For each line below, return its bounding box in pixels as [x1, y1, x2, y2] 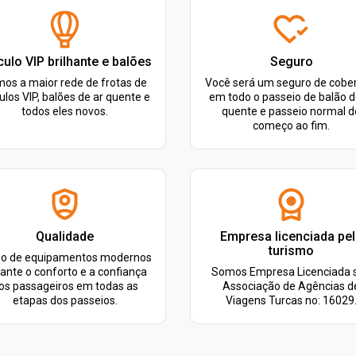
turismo [269, 243, 314, 258]
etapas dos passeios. [12, 294, 118, 307]
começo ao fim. [253, 119, 330, 132]
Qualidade [36, 229, 94, 244]
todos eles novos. [21, 105, 108, 118]
